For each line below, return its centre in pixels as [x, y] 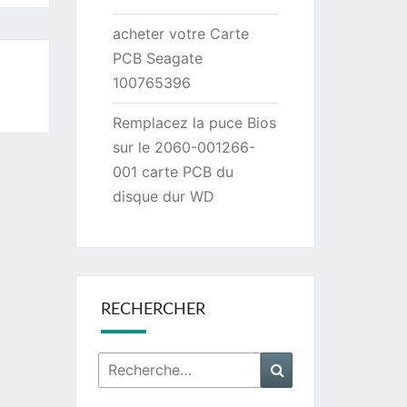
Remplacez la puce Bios [194, 123]
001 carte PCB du [173, 172]
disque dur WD [163, 196]
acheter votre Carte [180, 34]
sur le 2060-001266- [184, 147]
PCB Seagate [157, 58]
